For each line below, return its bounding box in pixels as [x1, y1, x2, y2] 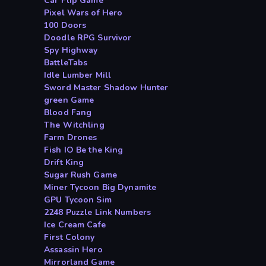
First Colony [44, 232, 95, 243]
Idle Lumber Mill [44, 69, 112, 81]
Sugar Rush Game [44, 169, 117, 181]
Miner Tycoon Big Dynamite [44, 182, 157, 194]
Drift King [44, 157, 84, 169]
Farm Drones [44, 132, 97, 144]
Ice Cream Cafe [44, 219, 106, 231]
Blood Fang [44, 107, 92, 119]
